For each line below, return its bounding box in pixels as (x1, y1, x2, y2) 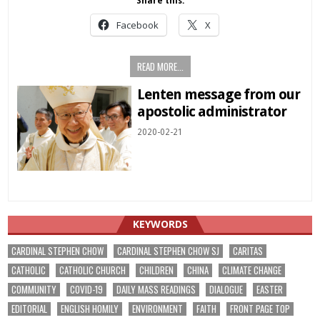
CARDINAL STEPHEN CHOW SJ (117, 244, 220, 259)
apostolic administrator (137, 102, 287, 120)
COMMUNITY (11, 282, 57, 297)
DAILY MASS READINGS (116, 282, 196, 297)
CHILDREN (139, 263, 174, 278)
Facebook (116, 18, 159, 31)
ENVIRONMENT (132, 301, 184, 316)
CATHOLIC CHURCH (59, 263, 126, 278)
